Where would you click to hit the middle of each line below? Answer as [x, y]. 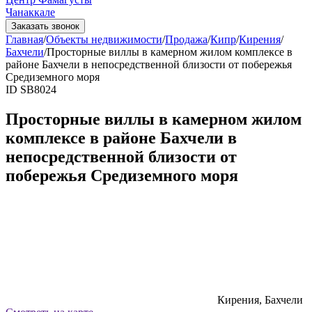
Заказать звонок [45, 26]
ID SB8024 [31, 89]
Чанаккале [30, 12]
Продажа [186, 39]
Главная [24, 39]
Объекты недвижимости [104, 39]
